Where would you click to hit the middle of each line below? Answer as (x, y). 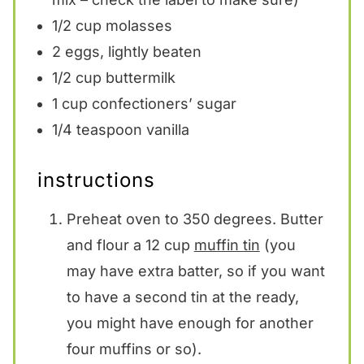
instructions (96, 180)
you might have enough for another (190, 323)
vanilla (165, 129)
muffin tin (227, 245)
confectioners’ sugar (162, 103)
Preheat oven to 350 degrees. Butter (195, 219)
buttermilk (138, 77)
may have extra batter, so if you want (195, 271)
